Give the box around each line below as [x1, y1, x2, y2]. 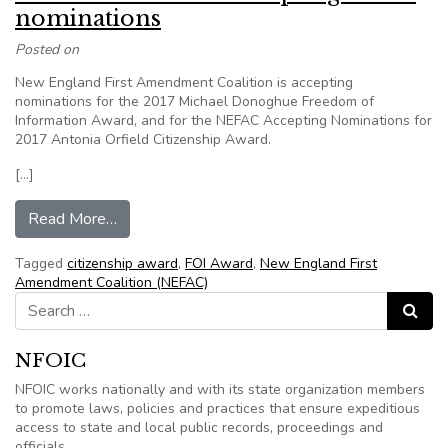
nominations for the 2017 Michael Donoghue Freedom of [15, 92, 374, 111]
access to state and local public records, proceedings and [15, 418, 383, 437]
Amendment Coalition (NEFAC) [15, 273, 208, 292]
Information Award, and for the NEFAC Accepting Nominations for [15, 111, 432, 130]
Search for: [14, 291, 84, 310]
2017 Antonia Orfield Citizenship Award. [15, 130, 279, 149]
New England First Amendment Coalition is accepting [15, 73, 353, 92]
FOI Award [185, 254, 253, 273]
